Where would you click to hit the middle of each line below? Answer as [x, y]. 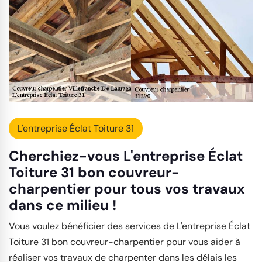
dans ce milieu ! [63, 205]
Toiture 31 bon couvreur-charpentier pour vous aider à [125, 242]
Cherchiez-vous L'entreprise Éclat [126, 156]
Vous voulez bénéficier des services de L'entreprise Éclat [130, 226]
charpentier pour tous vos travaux [127, 188]
